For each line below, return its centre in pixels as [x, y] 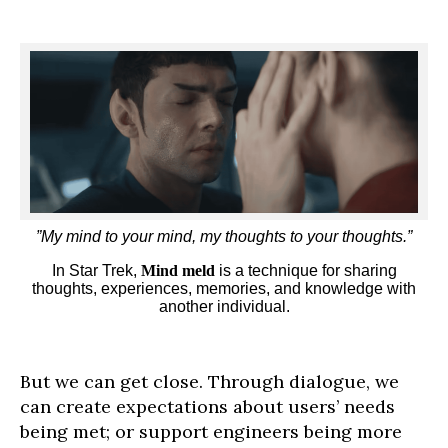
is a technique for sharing [305, 271]
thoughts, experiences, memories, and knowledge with [224, 289]
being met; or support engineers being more [211, 432]
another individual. [224, 307]
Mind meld [177, 271]
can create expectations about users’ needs [207, 407]
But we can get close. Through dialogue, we [209, 382]
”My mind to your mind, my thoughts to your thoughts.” [224, 237]
